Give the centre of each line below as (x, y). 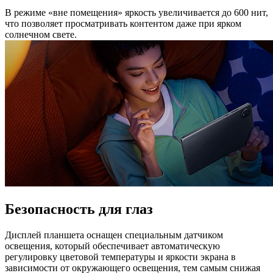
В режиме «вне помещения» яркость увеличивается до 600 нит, (136, 13)
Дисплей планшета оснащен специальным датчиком (114, 235)
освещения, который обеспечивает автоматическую (112, 246)
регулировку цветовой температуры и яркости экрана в (120, 257)
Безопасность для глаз (79, 209)
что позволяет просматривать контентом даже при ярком (123, 24)
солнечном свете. (41, 35)
